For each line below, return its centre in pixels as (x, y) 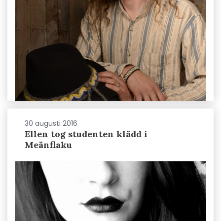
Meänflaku (48, 145)
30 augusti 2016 (51, 123)
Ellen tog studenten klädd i (86, 134)
